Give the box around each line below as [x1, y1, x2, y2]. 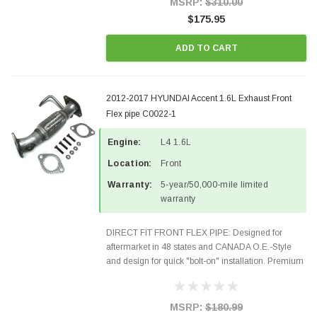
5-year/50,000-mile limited [161, 180, 268, 190]
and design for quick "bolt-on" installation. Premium [106, 256, 304, 266]
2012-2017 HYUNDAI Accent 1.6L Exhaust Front [106, 93, 292, 103]
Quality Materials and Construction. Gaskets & [106, 270, 284, 280]
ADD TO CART [175, 42, 238, 53]
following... [106, 299, 147, 309]
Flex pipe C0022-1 [106, 109, 176, 119]
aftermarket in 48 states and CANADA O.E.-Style [106, 242, 292, 252]
